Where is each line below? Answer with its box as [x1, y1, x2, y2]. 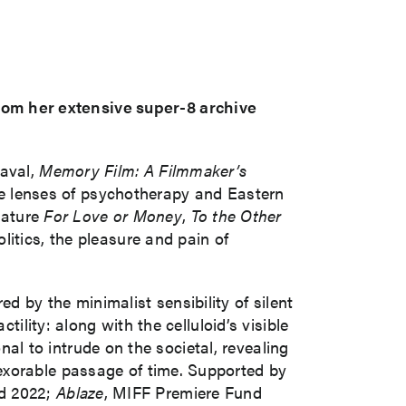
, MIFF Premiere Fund [103, 380, 262, 403]
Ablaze [55, 380, 104, 403]
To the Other [190, 203, 282, 227]
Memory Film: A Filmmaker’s [39, 158, 247, 181]
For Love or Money [43, 203, 182, 227]
